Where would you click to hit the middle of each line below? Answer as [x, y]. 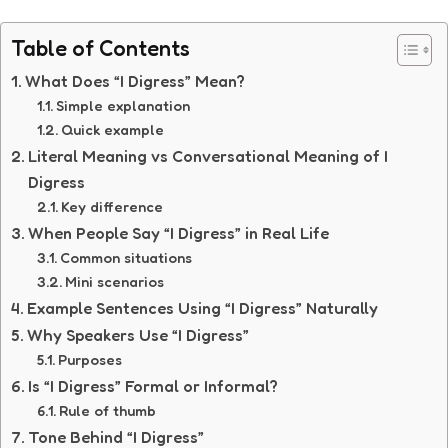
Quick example [112, 129]
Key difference [111, 206]
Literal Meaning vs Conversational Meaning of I [208, 155]
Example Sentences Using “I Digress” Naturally [203, 307]
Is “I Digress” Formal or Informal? [153, 385]
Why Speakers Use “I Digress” [138, 334]
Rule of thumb [107, 410]
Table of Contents [100, 47]
